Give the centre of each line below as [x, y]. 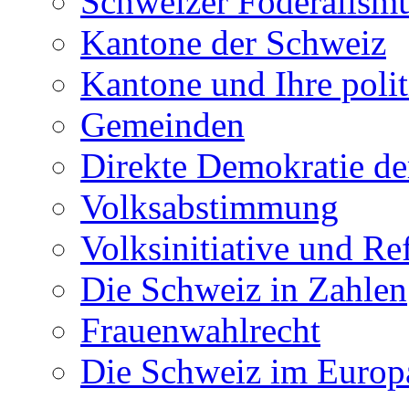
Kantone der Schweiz [233, 43]
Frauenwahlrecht [200, 330]
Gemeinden [163, 125]
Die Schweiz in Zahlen [244, 289]
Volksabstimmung [210, 207]
